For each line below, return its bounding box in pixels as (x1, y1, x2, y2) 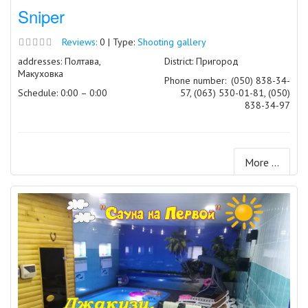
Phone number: (164, 74, 226, 87)
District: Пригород (164, 55, 239, 68)
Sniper (18, 4, 65, 29)
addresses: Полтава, (18, 55, 100, 68)
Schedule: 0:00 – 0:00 (18, 87, 107, 100)
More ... (245, 155, 279, 170)
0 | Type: (97, 36, 137, 49)
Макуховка (18, 67, 63, 80)
